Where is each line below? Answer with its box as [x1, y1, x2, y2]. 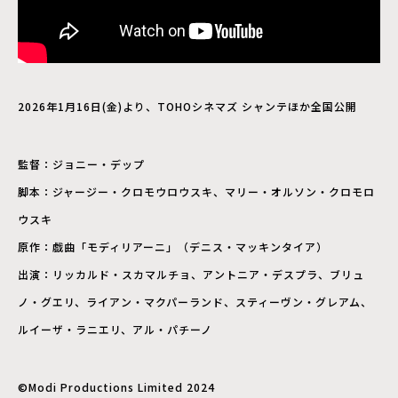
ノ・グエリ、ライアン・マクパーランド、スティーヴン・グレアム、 [18, 294, 372, 309]
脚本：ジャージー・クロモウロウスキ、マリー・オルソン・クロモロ [18, 184, 375, 199]
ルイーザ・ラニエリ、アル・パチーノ [18, 322, 212, 337]
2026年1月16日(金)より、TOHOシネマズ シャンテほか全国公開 [18, 99, 357, 114]
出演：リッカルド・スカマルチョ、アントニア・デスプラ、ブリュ [18, 267, 364, 282]
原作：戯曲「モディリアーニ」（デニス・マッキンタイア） [18, 239, 328, 254]
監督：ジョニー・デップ [18, 156, 145, 171]
